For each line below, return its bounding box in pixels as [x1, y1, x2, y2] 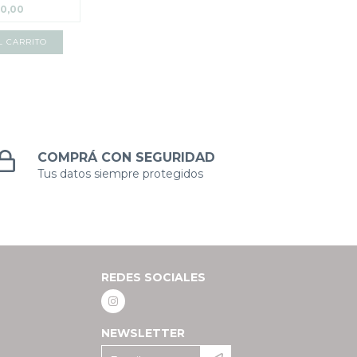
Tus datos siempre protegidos [37, 167, 204, 182]
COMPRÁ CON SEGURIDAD [37, 150, 216, 166]
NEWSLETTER [101, 326, 186, 341]
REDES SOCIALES [101, 270, 206, 285]
